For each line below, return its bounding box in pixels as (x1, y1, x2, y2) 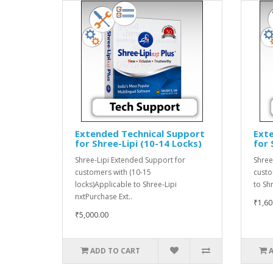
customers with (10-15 (75, 166, 151, 177)
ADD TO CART (90, 245, 141, 256)
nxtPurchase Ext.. (75, 191, 132, 202)
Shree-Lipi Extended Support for (75, 154, 185, 165)
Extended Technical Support (75, 127, 205, 140)
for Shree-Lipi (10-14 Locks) (75, 136, 202, 149)
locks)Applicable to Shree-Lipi (75, 179, 177, 190)
